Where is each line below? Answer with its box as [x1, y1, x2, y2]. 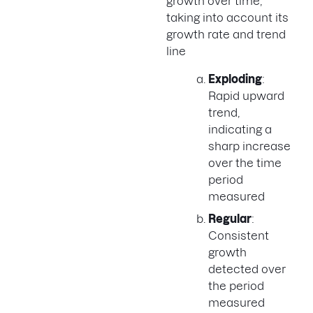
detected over [208, 263, 286, 276]
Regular [208, 212, 252, 226]
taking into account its [166, 11, 289, 24]
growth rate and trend [166, 28, 286, 41]
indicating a [208, 123, 272, 136]
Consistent [208, 229, 269, 242]
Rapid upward [208, 89, 284, 103]
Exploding [208, 73, 262, 86]
